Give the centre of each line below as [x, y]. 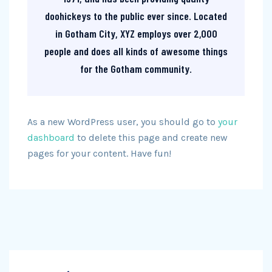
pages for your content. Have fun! [99, 153]
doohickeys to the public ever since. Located [136, 16]
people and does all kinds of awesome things [136, 51]
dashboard [51, 138]
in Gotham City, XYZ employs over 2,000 [136, 33]
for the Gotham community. [136, 69]
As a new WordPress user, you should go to [123, 122]
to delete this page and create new [151, 138]
